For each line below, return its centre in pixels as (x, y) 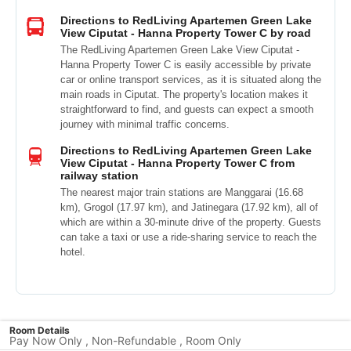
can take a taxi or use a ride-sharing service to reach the (188, 237)
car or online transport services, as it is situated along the (191, 80)
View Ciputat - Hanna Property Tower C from (177, 163)
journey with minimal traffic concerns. (145, 124)
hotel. (73, 252)
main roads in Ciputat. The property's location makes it (184, 94)
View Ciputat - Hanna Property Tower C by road (186, 33)
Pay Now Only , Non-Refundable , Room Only (125, 340)
